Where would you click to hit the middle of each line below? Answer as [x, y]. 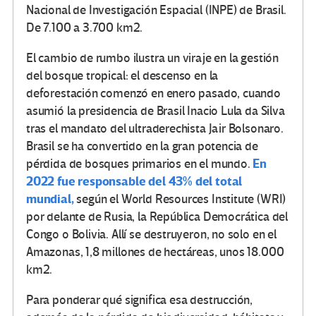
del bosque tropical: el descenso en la [122, 75]
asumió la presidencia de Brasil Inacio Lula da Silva [156, 111]
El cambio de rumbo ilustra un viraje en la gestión [153, 58]
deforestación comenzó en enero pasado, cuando [153, 93]
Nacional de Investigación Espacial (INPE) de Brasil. [156, 10]
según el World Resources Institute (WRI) [181, 199]
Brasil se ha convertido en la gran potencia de [142, 146]
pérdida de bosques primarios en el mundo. [140, 164]
